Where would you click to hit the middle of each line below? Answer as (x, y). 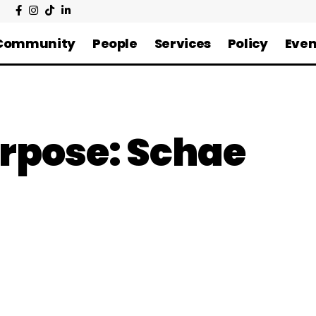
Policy (248, 43)
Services (182, 43)
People (115, 43)
